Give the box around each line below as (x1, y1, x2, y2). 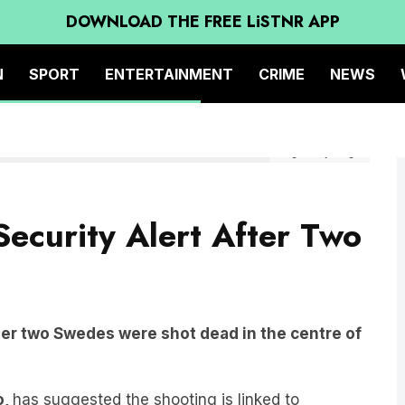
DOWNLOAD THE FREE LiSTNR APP (65, 10, 340, 33)
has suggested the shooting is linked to (13, 363, 299, 381)
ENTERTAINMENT (105, 64, 233, 83)
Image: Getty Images (276, 120, 363, 131)
